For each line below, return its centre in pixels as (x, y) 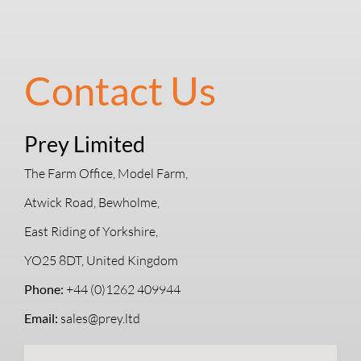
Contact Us (120, 89)
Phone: (44, 288)
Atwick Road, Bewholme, (91, 202)
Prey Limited (84, 143)
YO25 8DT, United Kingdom (101, 260)
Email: (41, 317)
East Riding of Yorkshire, (91, 231)
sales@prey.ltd (99, 318)
